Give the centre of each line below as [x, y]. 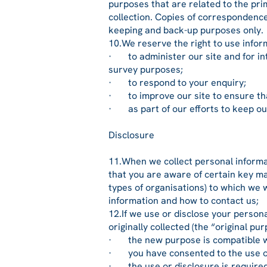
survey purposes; [146, 69]
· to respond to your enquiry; [177, 83]
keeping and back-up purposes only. [186, 30]
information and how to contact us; [184, 201]
